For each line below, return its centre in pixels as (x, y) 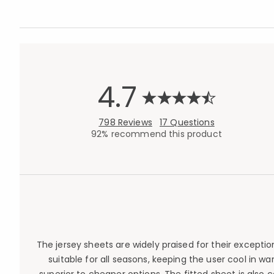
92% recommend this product (157, 134)
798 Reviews (125, 122)
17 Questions (187, 122)
